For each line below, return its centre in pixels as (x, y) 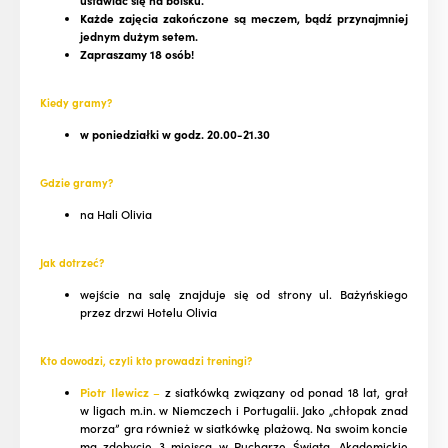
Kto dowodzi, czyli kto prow (110, 360)
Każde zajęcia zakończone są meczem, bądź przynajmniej (244, 18)
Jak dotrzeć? (72, 262)
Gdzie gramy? (76, 182)
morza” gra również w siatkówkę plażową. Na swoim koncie (244, 428)
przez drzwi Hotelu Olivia (148, 312)
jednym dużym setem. (140, 36)
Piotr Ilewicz (114, 392)
